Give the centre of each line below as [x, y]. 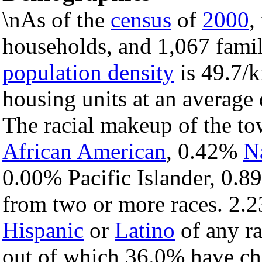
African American [84, 151]
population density [88, 73]
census [141, 20]
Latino [145, 230]
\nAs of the [56, 20]
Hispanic [43, 230]
